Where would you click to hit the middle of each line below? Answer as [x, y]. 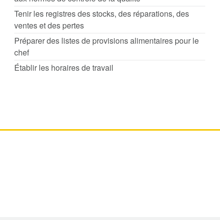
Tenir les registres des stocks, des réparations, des [102, 14]
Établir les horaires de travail [64, 68]
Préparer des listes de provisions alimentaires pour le [107, 41]
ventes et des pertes [49, 25]
